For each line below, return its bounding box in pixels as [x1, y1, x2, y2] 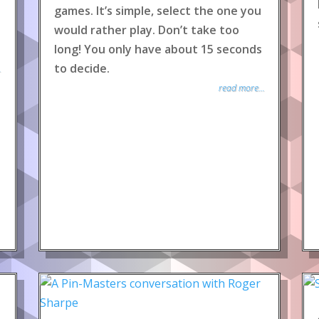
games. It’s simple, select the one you [54, 3, 261, 19]
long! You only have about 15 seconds [54, 41, 262, 57]
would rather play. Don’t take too [54, 22, 239, 38]
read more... [219, 82, 265, 94]
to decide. [54, 61, 110, 76]
